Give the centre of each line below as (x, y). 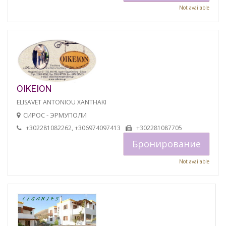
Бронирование (166, 144)
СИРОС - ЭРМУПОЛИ (55, 115)
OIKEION (34, 89)
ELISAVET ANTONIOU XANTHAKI (62, 102)
